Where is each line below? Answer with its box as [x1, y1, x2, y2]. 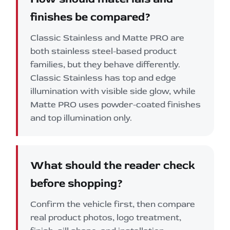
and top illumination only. [30, 112, 132, 123]
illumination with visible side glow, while [30, 85, 196, 97]
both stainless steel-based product [30, 45, 177, 56]
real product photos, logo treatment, [30, 212, 181, 223]
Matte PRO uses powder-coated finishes [30, 99, 201, 110]
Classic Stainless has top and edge [30, 72, 176, 83]
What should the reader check [30, 158, 195, 172]
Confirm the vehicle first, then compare [30, 198, 195, 209]
